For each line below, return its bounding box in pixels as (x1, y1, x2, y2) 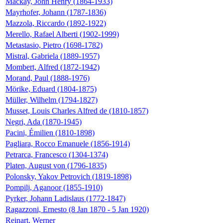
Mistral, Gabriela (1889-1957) (5, 52, 100, 61)
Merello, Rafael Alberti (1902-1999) (5, 30, 119, 39)
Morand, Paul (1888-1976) (5, 74, 90, 83)
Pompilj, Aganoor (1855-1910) (5, 183, 103, 192)
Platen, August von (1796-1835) (5, 161, 107, 170)
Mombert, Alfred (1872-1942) (5, 63, 100, 72)
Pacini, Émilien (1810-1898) (5, 128, 95, 137)
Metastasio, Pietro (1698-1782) (5, 41, 103, 50)
